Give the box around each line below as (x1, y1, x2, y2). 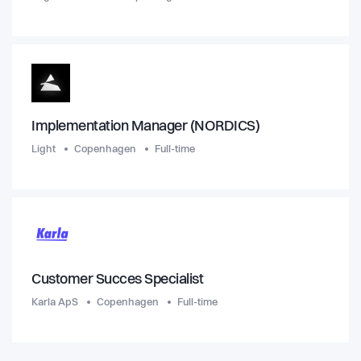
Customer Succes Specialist (31, 272, 203, 288)
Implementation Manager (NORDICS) (31, 119, 259, 135)
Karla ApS (31, 297, 78, 309)
